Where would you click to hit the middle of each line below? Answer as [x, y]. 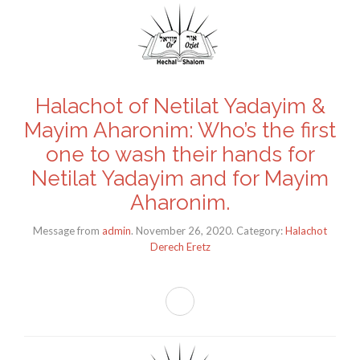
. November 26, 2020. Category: [208, 231]
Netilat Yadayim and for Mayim [180, 178]
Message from [66, 231]
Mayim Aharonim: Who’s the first [180, 130]
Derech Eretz [180, 247]
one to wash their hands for [180, 154]
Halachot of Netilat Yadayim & [180, 106]
